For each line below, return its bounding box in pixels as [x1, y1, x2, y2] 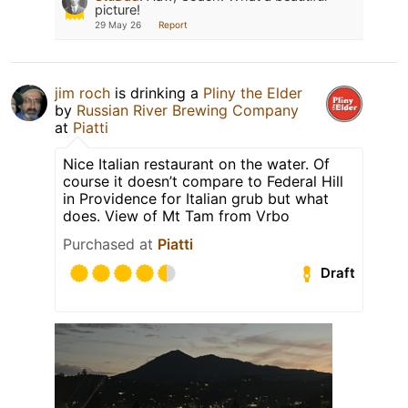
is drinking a [110, 83, 203, 102]
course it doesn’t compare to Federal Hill [63, 171, 343, 190]
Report [158, 18, 188, 30]
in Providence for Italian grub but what [63, 189, 329, 208]
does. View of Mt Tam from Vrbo [63, 206, 290, 225]
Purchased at [63, 234, 158, 253]
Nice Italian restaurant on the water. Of [63, 154, 330, 173]
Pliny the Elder [203, 83, 302, 102]
